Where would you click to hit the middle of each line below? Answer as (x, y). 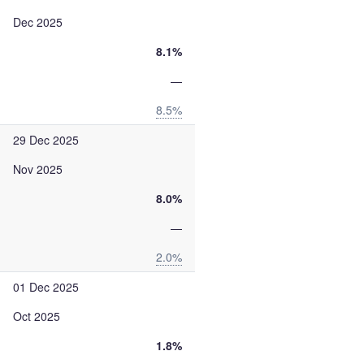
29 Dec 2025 (46, 140)
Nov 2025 (38, 169)
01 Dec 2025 (46, 287)
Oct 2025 (37, 316)
